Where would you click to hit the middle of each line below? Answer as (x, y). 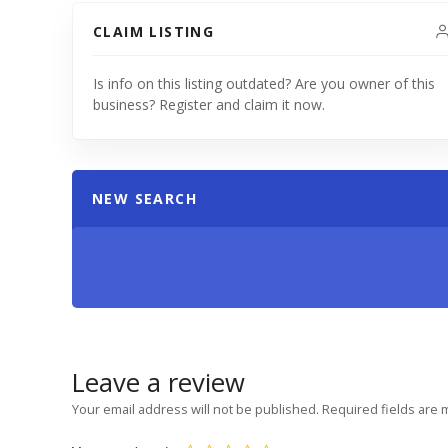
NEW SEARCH (144, 198)
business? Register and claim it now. (209, 104)
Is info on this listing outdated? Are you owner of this (264, 83)
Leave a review (158, 382)
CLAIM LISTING (154, 31)
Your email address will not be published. (195, 409)
